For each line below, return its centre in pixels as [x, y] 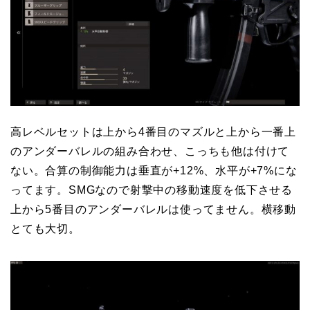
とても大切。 [45, 229]
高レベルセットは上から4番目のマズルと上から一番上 [153, 132]
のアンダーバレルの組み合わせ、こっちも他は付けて [150, 152]
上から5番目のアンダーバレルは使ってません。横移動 [153, 210]
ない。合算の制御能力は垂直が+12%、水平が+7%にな [154, 171]
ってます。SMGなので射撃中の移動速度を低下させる [152, 190]
